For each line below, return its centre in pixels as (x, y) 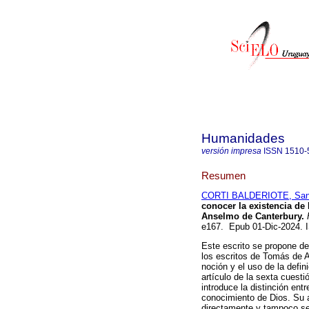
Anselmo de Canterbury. (253, 217)
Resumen (223, 175)
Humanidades (243, 138)
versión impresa (231, 151)
